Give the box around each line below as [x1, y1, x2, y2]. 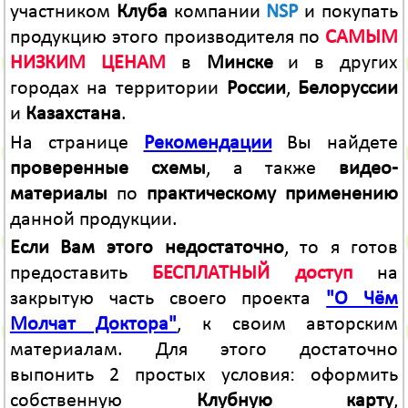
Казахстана [25, 104, 121, 126]
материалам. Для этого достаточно [9, 340, 399, 362]
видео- [339, 158, 399, 179]
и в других [272, 53, 399, 75]
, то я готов [283, 238, 399, 260]
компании [167, 2, 267, 24]
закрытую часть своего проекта [9, 289, 327, 311]
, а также [205, 158, 340, 179]
